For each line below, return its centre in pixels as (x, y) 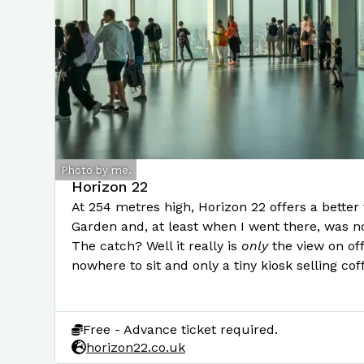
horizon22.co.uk (136, 347)
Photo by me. (96, 170)
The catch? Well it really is (156, 246)
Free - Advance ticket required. (180, 329)
